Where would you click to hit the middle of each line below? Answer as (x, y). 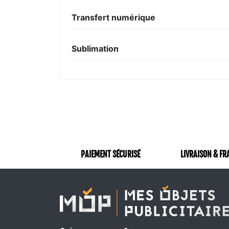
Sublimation (95, 48)
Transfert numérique (113, 17)
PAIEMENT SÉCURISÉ (110, 154)
